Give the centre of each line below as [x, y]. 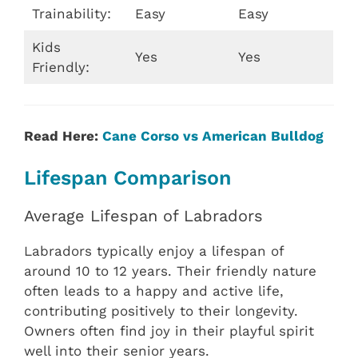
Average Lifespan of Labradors [143, 216]
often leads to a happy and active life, [154, 291]
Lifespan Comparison [127, 178]
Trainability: [71, 13]
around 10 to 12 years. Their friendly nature [170, 271]
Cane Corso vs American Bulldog [213, 135]
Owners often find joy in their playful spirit [169, 331]
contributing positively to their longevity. [161, 311]
